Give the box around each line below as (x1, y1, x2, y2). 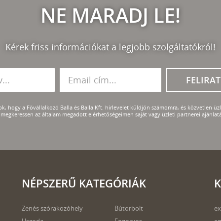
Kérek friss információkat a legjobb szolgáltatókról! (5, 41, 216, 53)
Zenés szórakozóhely (22, 204, 83, 213)
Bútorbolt (114, 204, 143, 213)
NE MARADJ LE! (40, 1, 181, 29)
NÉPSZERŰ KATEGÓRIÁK (22, 176, 146, 190)
